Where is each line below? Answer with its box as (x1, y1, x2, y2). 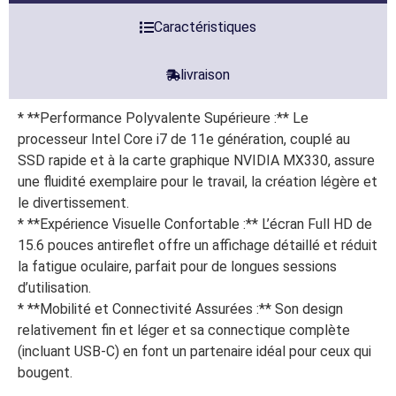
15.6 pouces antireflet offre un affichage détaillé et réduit (18, 236, 377, 254)
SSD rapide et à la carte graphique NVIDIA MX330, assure (18, 151, 375, 169)
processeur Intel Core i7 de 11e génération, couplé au (18, 130, 350, 148)
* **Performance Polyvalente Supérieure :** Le (18, 109, 308, 126)
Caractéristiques (154, 18, 256, 35)
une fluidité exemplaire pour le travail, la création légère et (18, 172, 377, 190)
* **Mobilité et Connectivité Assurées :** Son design (18, 300, 343, 317)
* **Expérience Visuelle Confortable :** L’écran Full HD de (18, 215, 372, 232)
